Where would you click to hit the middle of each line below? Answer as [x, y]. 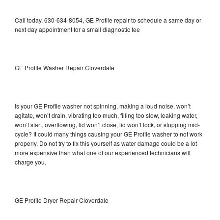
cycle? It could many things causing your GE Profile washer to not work [109, 134]
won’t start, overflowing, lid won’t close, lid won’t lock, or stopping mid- [107, 124]
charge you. [30, 162]
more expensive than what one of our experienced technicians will [103, 152]
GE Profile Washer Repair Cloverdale [65, 67]
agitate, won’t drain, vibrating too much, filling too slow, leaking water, [106, 115]
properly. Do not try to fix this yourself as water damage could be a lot [106, 143]
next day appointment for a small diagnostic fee [77, 29]
